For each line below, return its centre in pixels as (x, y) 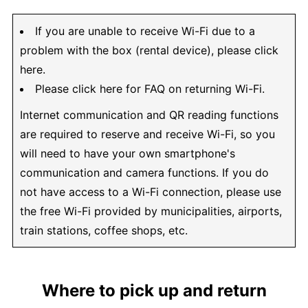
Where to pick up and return (154, 291)
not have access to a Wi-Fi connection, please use (151, 192)
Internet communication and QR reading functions (149, 115)
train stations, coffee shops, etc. (104, 231)
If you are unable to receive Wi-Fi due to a (145, 31)
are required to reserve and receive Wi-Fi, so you (147, 134)
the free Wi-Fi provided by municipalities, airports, (151, 211)
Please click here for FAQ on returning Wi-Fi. (150, 89)
